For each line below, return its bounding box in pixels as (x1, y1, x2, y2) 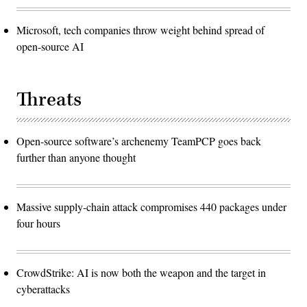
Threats (16, 87, 82, 113)
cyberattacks (16, 282, 70, 297)
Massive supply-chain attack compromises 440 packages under (16, 199, 286, 214)
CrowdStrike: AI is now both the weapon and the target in (16, 265, 266, 280)
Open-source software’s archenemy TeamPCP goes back (16, 134, 261, 149)
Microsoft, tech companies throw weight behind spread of (16, 23, 265, 38)
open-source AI (16, 39, 84, 54)
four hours (16, 216, 60, 231)
